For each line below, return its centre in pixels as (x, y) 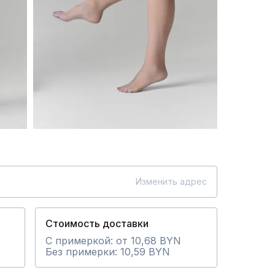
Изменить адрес (171, 181)
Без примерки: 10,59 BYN (108, 251)
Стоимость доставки (97, 223)
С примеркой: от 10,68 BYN (113, 240)
